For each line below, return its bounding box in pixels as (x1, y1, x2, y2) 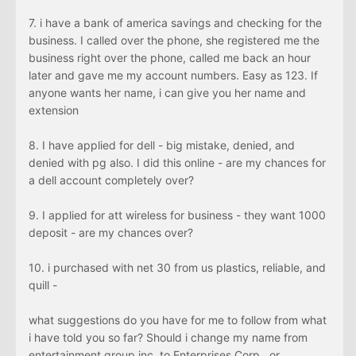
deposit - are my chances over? (29, 226, 193, 240)
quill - (29, 278, 57, 292)
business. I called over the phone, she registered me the (29, 33, 319, 48)
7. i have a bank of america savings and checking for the (29, 16, 322, 30)
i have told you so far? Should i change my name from (29, 331, 308, 345)
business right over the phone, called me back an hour (29, 51, 311, 65)
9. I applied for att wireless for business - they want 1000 (29, 208, 326, 222)
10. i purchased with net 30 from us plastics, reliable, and (29, 261, 326, 275)
